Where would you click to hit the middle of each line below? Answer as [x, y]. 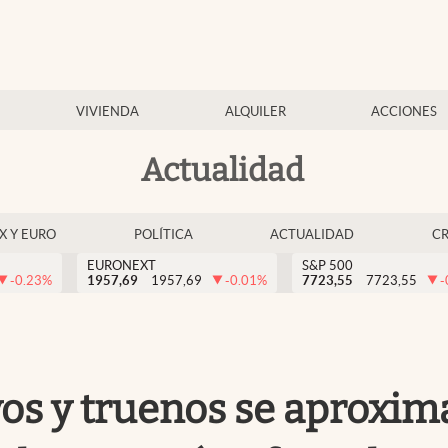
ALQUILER [255, 111]
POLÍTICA [163, 234]
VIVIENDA [108, 111]
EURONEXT [121, 265]
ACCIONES [403, 111]
